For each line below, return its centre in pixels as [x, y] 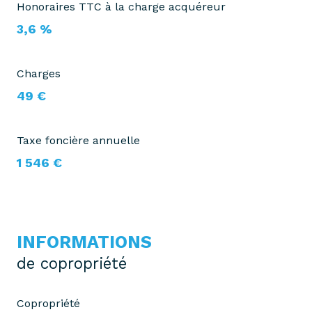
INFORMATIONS [84, 242]
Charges [39, 74]
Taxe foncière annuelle [78, 141]
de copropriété [72, 264]
